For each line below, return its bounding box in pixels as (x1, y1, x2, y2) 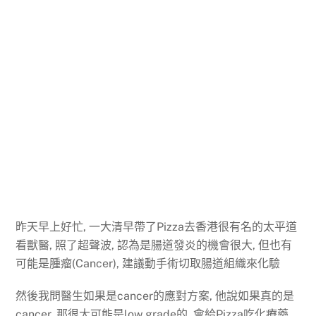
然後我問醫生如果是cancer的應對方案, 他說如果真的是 (16, 289, 295, 303)
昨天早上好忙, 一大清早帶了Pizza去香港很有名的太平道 (16, 219, 298, 233)
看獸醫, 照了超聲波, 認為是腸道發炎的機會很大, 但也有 (16, 238, 293, 252)
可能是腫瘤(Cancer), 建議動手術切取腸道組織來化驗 (16, 256, 281, 270)
